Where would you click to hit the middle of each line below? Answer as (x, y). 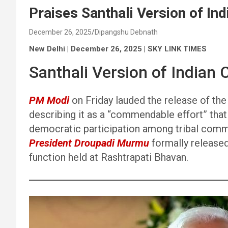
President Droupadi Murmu (89, 143)
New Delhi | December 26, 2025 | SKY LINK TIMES (118, 49)
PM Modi (49, 100)
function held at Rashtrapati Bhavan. (109, 157)
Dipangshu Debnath (126, 32)
